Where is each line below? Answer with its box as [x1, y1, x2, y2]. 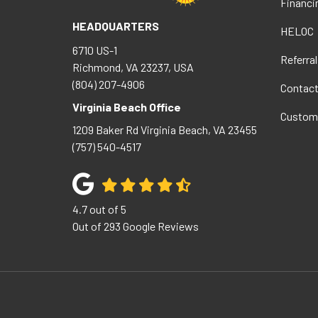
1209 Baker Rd [72, 123, 141, 137]
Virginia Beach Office [72, 100, 181, 114]
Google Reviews [121, 219, 199, 234]
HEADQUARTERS [72, 19, 159, 33]
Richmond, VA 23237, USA [72, 60, 194, 75]
